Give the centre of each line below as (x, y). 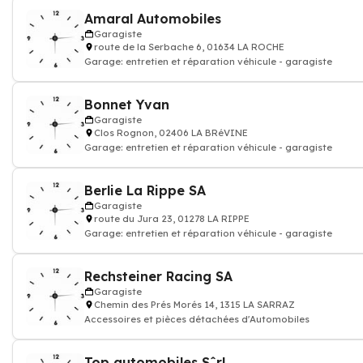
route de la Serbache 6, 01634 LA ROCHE (189, 47)
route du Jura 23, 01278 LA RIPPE (172, 219)
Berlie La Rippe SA (145, 190)
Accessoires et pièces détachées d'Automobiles (197, 319)
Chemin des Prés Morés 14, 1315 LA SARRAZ (194, 305)
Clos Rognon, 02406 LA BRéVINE (171, 133)
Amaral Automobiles (153, 19)
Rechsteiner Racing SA (158, 276)
